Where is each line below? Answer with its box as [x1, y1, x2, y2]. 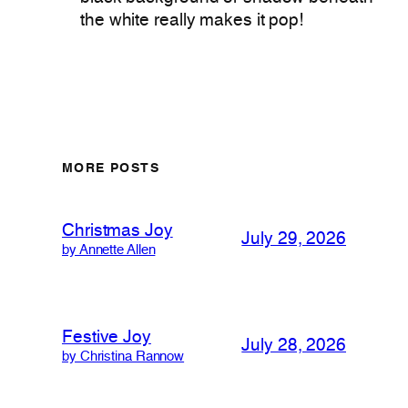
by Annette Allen [62, 242, 156, 258]
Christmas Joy [62, 222, 173, 240]
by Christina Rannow [62, 349, 185, 364]
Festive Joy [62, 329, 151, 346]
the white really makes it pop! [80, 12, 303, 29]
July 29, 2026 [241, 231, 346, 249]
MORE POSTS [62, 162, 159, 176]
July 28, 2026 [241, 338, 346, 355]
